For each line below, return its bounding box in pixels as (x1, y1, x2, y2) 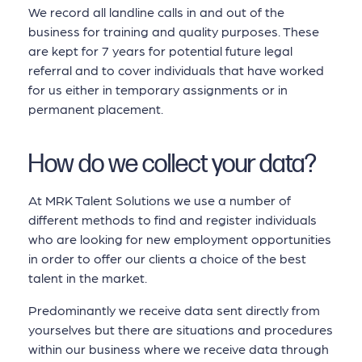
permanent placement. (28, 100, 163, 116)
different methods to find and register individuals (28, 211, 317, 227)
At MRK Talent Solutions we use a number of (28, 192, 291, 208)
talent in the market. (28, 269, 147, 285)
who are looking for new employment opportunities (28, 230, 331, 246)
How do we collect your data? (28, 149, 317, 180)
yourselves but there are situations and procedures (28, 321, 333, 337)
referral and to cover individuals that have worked (28, 61, 324, 78)
